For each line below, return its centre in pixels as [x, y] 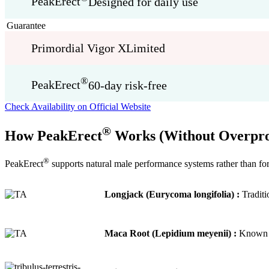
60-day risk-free [128, 85]
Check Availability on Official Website [78, 107]
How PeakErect [53, 136]
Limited [146, 48]
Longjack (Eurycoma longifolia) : [172, 194]
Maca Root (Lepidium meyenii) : [171, 233]
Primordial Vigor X [79, 48]
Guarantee [26, 25]
